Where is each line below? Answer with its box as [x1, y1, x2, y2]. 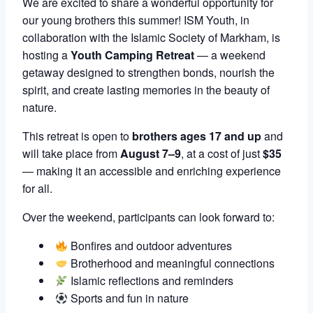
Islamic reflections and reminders [68, 272, 234, 289]
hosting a [22, 47, 71, 64]
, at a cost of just [181, 145, 263, 162]
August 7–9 [120, 145, 181, 162]
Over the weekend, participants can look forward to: [22, 209, 275, 226]
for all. [22, 180, 52, 197]
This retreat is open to [22, 128, 132, 145]
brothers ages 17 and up [132, 128, 261, 145]
